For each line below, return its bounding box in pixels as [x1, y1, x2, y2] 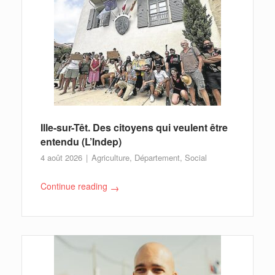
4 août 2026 [41, 152, 85, 164]
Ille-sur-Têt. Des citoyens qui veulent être [41, 120, 228, 135]
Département [134, 152, 180, 164]
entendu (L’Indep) [41, 134, 122, 149]
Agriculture [91, 152, 130, 164]
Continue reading [41, 180, 107, 193]
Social [185, 152, 207, 164]
